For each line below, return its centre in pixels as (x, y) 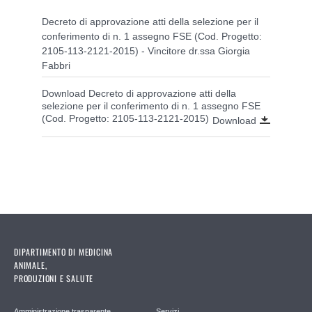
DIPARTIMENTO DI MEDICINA (64, 251)
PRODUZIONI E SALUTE (54, 278)
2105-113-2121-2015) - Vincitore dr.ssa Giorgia (146, 50)
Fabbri (56, 65)
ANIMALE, (31, 265)
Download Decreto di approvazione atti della (139, 93)
